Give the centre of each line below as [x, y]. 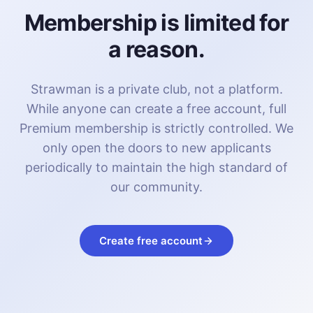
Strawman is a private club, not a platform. [156, 89]
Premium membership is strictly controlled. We [156, 129]
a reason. [156, 50]
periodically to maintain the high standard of [156, 168]
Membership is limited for [156, 23]
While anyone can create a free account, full [156, 109]
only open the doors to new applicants [156, 148]
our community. [156, 187]
